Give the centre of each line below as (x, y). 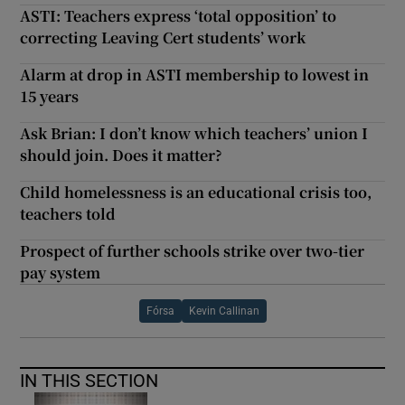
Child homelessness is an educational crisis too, (196, 192)
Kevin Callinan (224, 311)
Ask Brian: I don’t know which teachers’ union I (194, 133)
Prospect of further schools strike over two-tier (193, 250)
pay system (61, 272)
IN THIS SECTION (89, 380)
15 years (50, 96)
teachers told (68, 213)
